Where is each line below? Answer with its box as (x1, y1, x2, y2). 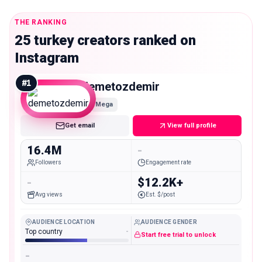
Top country (25, 227, 63, 236)
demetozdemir (81, 80, 160, 94)
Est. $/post (145, 191, 175, 198)
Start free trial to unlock (141, 230, 216, 239)
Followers (35, 159, 61, 166)
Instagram (15, 50, 79, 66)
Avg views (35, 191, 63, 198)
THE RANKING (15, 18, 67, 26)
